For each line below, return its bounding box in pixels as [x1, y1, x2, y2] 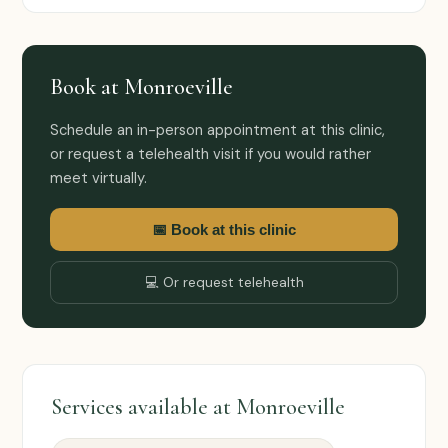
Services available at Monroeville [51, 393, 345, 420]
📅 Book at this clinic [152, 221, 296, 238]
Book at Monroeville [50, 73, 233, 100]
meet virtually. [50, 168, 147, 188]
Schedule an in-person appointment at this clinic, [50, 120, 385, 140]
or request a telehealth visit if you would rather [50, 144, 371, 164]
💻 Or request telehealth [144, 274, 304, 291]
